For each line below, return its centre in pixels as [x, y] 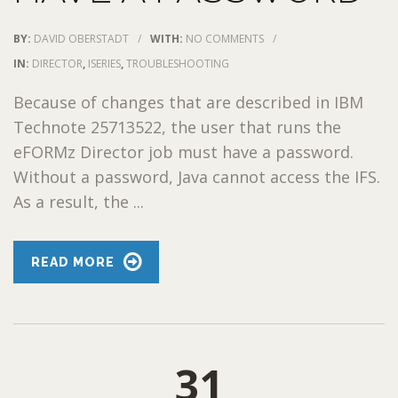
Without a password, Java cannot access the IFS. [197, 176]
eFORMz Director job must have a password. [183, 151]
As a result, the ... [79, 201]
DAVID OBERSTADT [81, 38]
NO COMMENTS [225, 38]
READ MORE [73, 262]
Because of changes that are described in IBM [188, 102]
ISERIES [104, 63]
